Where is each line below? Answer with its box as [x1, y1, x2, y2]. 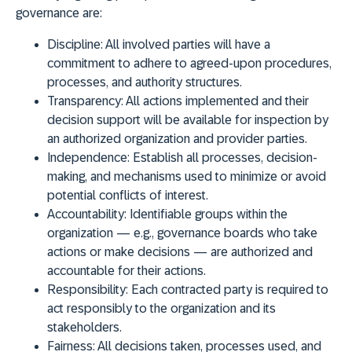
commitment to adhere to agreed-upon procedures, [47, 57, 332, 71]
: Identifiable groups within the [124, 207, 288, 222]
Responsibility [47, 283, 126, 297]
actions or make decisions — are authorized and [47, 245, 313, 259]
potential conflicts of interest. [47, 189, 208, 203]
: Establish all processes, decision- [127, 151, 317, 165]
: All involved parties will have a [101, 38, 270, 52]
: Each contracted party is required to [126, 283, 328, 297]
